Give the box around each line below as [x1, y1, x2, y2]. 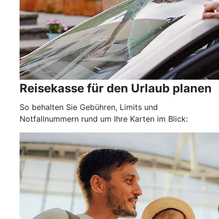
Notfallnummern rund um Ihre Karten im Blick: [20, 113, 188, 124]
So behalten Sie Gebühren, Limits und [20, 102, 158, 112]
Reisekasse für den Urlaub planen [20, 81, 212, 95]
